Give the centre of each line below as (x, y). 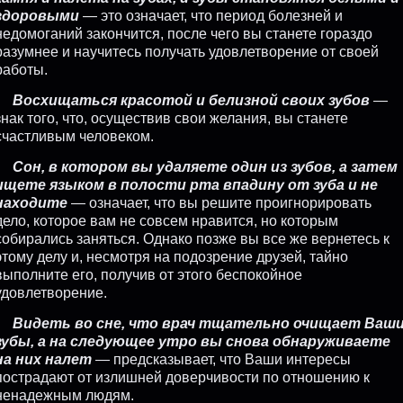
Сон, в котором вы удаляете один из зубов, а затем (205, 166)
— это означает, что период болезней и (211, 15)
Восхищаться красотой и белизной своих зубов (191, 100)
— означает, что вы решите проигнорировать (219, 202)
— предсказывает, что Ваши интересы (221, 359)
